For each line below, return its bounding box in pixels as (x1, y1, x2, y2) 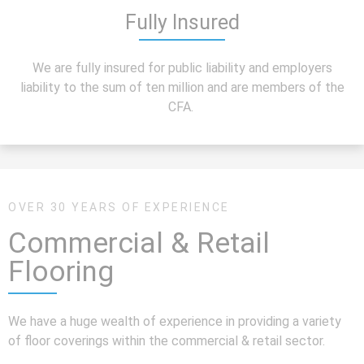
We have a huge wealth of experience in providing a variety (8, 314, 341, 330)
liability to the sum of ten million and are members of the (19, 79, 344, 95)
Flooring (8, 255, 114, 289)
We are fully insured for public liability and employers (32, 59, 332, 76)
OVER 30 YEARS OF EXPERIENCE (8, 201, 230, 214)
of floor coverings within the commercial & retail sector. (8, 333, 328, 349)
